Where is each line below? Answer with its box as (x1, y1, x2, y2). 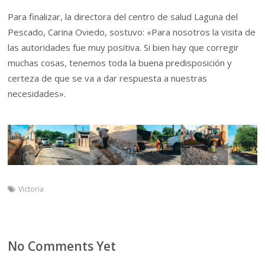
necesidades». (8, 88, 66, 100)
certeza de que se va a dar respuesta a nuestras (8, 72, 208, 85)
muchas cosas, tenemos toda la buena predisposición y (8, 57, 232, 69)
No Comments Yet (8, 237, 117, 254)
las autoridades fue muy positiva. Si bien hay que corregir (8, 41, 240, 54)
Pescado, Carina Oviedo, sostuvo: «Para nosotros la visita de (8, 26, 256, 38)
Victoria (18, 183, 44, 194)
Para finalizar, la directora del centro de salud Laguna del (8, 11, 238, 23)
